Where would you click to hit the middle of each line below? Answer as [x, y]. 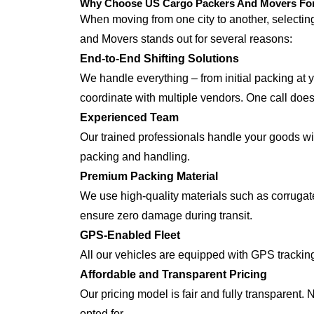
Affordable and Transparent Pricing [173, 274]
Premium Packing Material [149, 176]
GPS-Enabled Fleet [130, 235]
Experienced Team [129, 117]
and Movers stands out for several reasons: [186, 39]
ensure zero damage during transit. [166, 216]
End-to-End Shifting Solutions [159, 59]
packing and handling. [135, 157]
